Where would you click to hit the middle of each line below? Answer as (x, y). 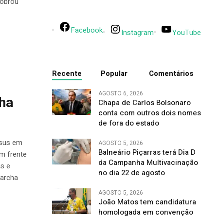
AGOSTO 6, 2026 (120, 94)
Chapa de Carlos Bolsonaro (144, 103)
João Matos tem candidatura (147, 202)
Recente (67, 74)
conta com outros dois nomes (149, 113)
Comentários (172, 74)
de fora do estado (128, 123)
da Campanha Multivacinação (148, 163)
